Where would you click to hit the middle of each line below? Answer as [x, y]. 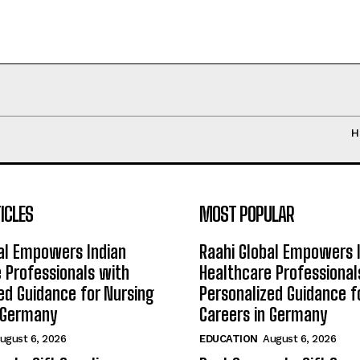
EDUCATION [229, 339]
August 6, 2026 [299, 339]
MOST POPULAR [247, 215]
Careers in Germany [263, 315]
